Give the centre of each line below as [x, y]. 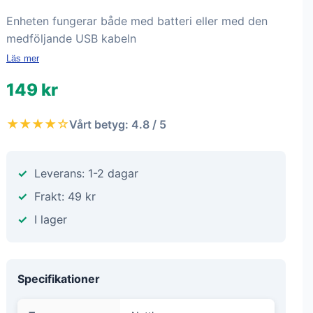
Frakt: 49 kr [65, 196]
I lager [51, 219]
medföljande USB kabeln [71, 38]
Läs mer [23, 58]
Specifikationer [59, 279]
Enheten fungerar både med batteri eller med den [137, 21]
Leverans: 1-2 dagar [86, 173]
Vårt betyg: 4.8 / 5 [118, 124]
